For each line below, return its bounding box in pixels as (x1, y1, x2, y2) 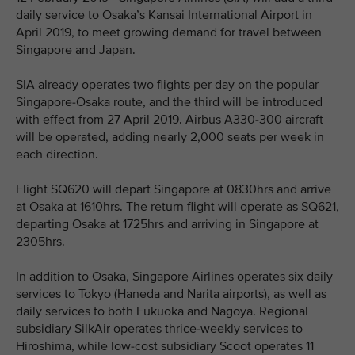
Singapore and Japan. (16, 42, 136, 58)
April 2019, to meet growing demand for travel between (16, 25, 322, 40)
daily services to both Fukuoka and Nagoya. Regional (16, 303, 308, 319)
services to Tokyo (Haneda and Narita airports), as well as (16, 286, 326, 302)
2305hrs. (16, 234, 65, 250)
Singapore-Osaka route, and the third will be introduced (16, 94, 323, 110)
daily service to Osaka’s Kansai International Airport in (16, 7, 312, 23)
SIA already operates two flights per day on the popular (16, 77, 319, 93)
